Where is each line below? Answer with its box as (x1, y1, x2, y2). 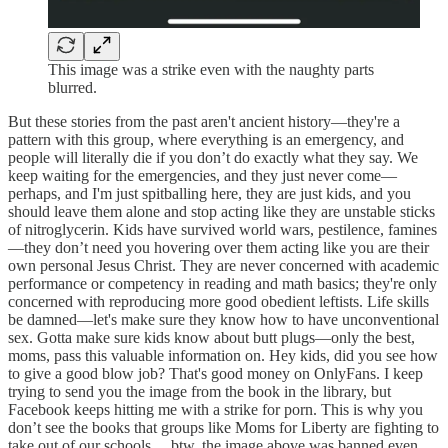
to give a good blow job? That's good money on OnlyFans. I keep (8, 365, 423, 382)
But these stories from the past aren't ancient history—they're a (8, 113, 400, 130)
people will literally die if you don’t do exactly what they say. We (8, 149, 418, 166)
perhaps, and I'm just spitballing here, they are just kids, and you (8, 185, 411, 202)
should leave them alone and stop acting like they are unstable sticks (8, 203, 435, 220)
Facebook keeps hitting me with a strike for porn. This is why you (8, 401, 423, 418)
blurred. (48, 79, 97, 96)
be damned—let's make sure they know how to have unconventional (8, 311, 439, 328)
